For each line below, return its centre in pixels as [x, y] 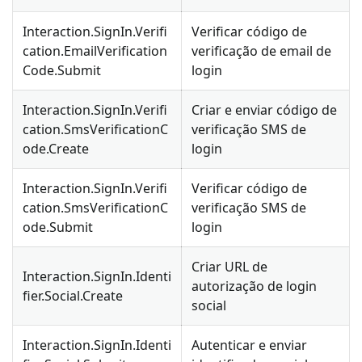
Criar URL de [229, 266]
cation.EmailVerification [95, 51]
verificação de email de [261, 51]
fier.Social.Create [73, 295]
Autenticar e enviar [249, 345]
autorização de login [254, 286]
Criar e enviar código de [264, 109]
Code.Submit [62, 70]
